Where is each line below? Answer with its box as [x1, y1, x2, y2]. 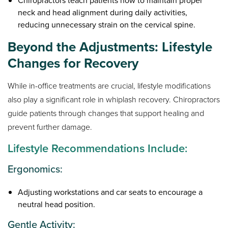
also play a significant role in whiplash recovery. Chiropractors [8, 93, 220, 105]
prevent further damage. [8, 121, 93, 133]
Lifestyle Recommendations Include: [8, 139, 188, 157]
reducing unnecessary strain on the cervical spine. [18, 18, 196, 31]
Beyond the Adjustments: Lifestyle [8, 37, 213, 56]
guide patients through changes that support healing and [8, 107, 205, 119]
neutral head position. [18, 198, 96, 211]
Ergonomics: [8, 161, 63, 177]
